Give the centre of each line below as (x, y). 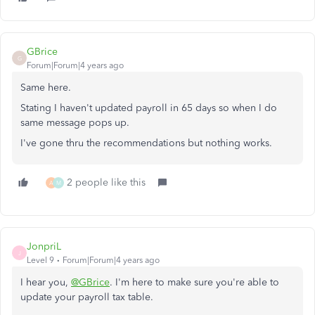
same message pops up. (75, 123)
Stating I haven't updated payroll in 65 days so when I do (149, 108)
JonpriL (44, 247)
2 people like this (106, 183)
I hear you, (46, 283)
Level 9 (40, 261)
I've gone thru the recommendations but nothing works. (146, 143)
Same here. (46, 88)
